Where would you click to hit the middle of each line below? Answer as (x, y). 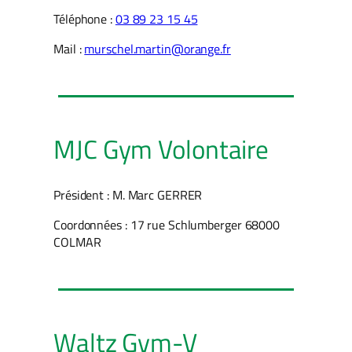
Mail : (69, 49)
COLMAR (77, 242)
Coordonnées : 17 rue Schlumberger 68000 (167, 224)
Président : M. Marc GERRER (128, 194)
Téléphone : (84, 18)
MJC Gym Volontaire (161, 150)
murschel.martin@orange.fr (158, 49)
